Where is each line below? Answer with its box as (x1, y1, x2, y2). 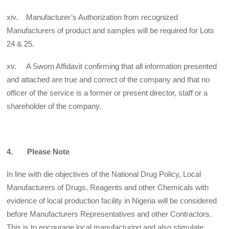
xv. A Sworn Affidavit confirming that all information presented (7, 62, 217, 71)
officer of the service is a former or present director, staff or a (7, 88, 208, 98)
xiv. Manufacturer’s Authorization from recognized (7, 12, 178, 21)
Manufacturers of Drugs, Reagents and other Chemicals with (7, 182, 209, 192)
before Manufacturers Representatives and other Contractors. (7, 209, 212, 218)
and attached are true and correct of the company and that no (7, 75, 210, 84)
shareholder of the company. (7, 102, 102, 111)
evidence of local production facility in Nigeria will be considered (7, 196, 217, 205)
